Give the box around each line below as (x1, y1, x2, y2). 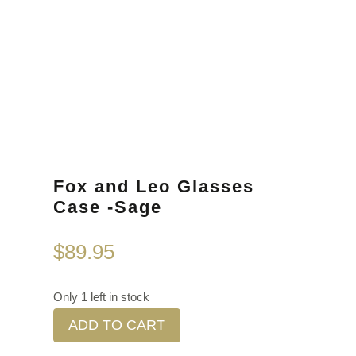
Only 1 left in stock (53, 291, 150, 304)
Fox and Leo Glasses (53, 176, 255, 196)
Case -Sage (53, 197, 163, 217)
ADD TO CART (68, 317, 166, 334)
